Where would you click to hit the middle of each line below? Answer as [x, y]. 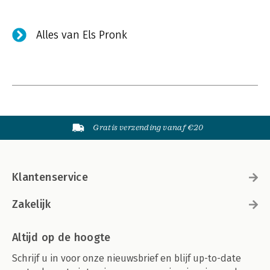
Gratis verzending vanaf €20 [148, 127]
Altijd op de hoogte [61, 237]
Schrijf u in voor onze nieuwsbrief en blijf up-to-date [127, 258]
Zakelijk [31, 204]
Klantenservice [50, 177]
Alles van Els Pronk [82, 35]
